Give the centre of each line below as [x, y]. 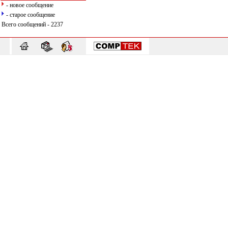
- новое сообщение [30, 5]
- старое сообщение [31, 15]
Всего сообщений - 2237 [32, 24]
